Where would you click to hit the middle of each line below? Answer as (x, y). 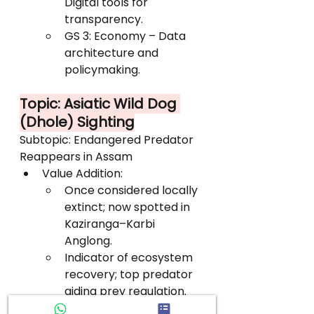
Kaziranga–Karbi (111, 224)
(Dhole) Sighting (77, 122)
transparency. (104, 19)
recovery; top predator (130, 274)
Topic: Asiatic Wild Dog (100, 104)
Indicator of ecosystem (130, 258)
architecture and (113, 53)
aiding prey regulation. (125, 291)
